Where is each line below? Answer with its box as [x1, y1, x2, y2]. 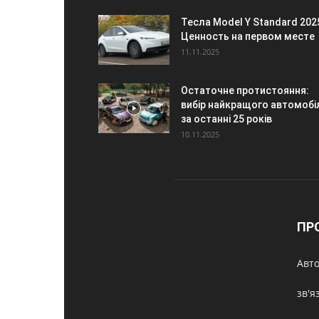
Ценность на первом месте [181, 31, 315, 42]
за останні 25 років [181, 113, 272, 125]
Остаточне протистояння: [181, 85, 309, 96]
